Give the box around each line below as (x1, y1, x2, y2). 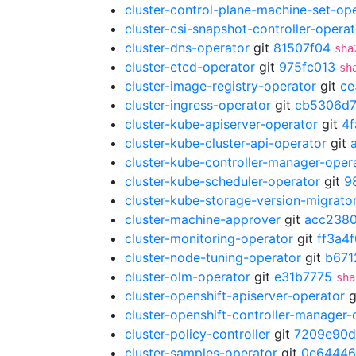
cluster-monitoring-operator (125, 230, 293, 246)
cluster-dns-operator (125, 40, 250, 56)
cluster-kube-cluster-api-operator (125, 135, 327, 151)
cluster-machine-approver (125, 211, 281, 227)
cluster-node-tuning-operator (125, 250, 301, 265)
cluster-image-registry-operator (125, 78, 316, 94)
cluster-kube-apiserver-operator (125, 116, 318, 132)
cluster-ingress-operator (125, 97, 271, 113)
